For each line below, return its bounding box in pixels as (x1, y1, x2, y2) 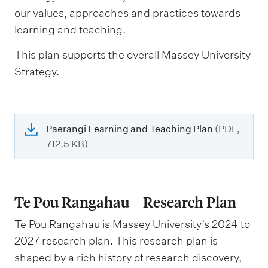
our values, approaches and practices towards (14, 7, 240, 19)
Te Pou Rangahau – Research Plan (14, 192, 236, 211)
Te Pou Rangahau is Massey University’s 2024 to (14, 217, 250, 230)
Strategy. (14, 65, 59, 78)
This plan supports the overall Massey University (14, 48, 251, 61)
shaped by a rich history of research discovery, (14, 251, 242, 264)
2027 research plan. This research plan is (14, 234, 218, 247)
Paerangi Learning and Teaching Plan (46, 123, 215, 135)
